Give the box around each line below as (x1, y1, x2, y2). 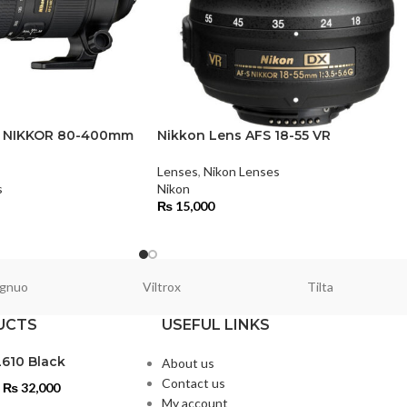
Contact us (161, 375, 225, 392)
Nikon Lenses (203, 164, 280, 180)
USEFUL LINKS (161, 316, 270, 334)
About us (161, 355, 214, 372)
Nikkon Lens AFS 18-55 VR (157, 127, 331, 144)
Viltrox (142, 279, 181, 295)
